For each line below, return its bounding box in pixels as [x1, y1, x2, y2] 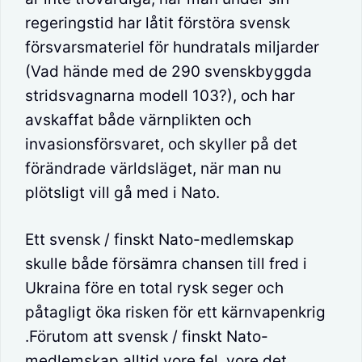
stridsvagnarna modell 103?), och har [25, 86, 295, 105]
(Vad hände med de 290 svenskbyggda [25, 61, 312, 81]
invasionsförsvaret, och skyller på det [25, 134, 297, 154]
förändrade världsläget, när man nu [25, 158, 281, 178]
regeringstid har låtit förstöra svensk [25, 13, 290, 32]
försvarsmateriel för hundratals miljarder [25, 37, 319, 57]
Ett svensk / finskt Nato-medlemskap [25, 230, 294, 250]
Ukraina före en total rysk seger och [25, 279, 284, 298]
